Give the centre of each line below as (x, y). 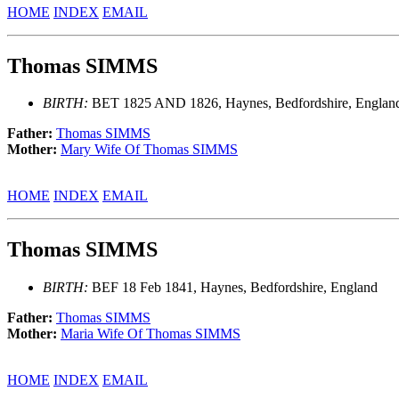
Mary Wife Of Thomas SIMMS (149, 150)
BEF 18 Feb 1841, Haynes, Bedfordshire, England (233, 288)
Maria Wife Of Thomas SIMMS (151, 334)
